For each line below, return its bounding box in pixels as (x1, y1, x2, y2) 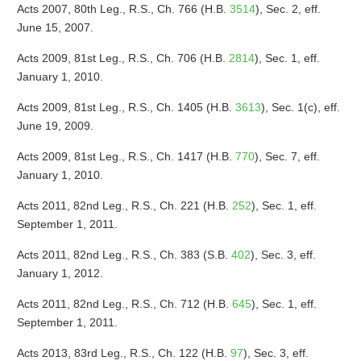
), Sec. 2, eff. (255, 2, 321, 15)
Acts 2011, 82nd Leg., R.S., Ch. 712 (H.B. (16, 297, 232, 310)
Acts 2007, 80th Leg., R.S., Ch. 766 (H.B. (16, 2, 230, 15)
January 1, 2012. (16, 267, 103, 280)
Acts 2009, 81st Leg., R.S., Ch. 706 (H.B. (16, 52, 229, 64)
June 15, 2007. (16, 21, 93, 34)
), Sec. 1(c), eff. (260, 101, 340, 114)
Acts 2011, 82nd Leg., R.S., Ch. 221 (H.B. (16, 199, 232, 212)
